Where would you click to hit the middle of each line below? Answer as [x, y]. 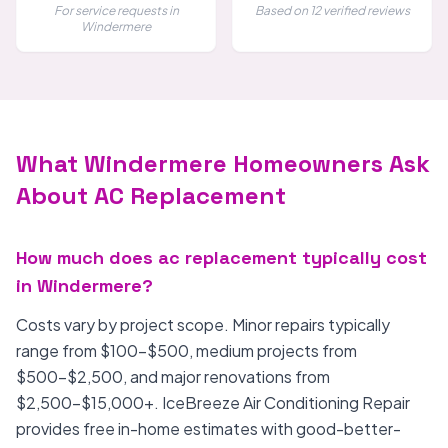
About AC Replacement [151, 195]
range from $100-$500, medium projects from [186, 350]
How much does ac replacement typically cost [221, 257]
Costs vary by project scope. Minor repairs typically [203, 324]
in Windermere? [84, 285]
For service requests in [116, 10]
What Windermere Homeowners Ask [223, 163]
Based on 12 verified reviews [332, 10]
